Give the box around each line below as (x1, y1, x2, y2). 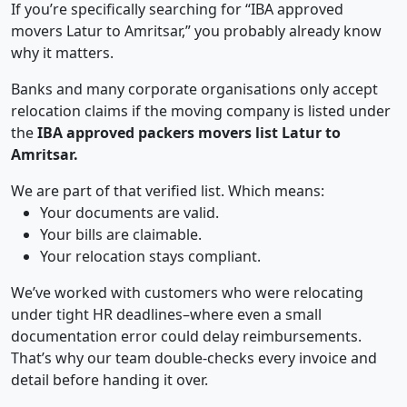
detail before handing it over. (11, 370, 208, 391)
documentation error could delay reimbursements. (11, 326, 362, 347)
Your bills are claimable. (40, 224, 202, 245)
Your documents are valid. (40, 203, 219, 223)
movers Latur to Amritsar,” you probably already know (11, 21, 382, 42)
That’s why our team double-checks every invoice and (11, 348, 377, 369)
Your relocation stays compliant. (40, 246, 261, 267)
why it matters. (11, 43, 114, 64)
